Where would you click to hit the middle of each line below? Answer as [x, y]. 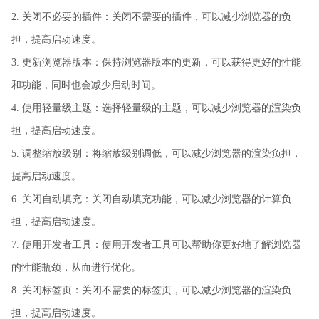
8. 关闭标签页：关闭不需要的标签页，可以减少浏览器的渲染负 [151, 290]
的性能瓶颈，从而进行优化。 [76, 267]
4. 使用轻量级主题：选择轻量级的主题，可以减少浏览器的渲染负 [156, 108]
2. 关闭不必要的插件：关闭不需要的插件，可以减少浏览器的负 [151, 16]
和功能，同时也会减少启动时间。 [86, 85]
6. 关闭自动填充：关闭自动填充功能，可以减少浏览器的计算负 [151, 199]
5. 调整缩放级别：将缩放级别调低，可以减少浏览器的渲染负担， [156, 153]
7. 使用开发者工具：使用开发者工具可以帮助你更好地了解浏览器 [156, 244]
